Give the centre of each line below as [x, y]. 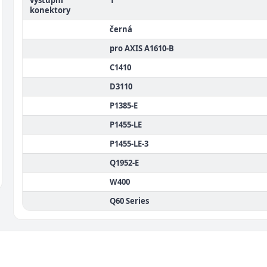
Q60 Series [129, 201]
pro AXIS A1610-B [142, 48]
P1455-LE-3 [129, 144]
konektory [50, 10]
